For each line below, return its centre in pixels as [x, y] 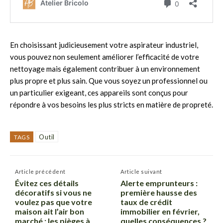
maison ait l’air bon [50, 211]
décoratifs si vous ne [53, 192]
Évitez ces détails [47, 183]
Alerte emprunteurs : [159, 183]
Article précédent [40, 171]
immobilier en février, [160, 211]
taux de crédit [147, 202]
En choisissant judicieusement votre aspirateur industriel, [104, 45]
